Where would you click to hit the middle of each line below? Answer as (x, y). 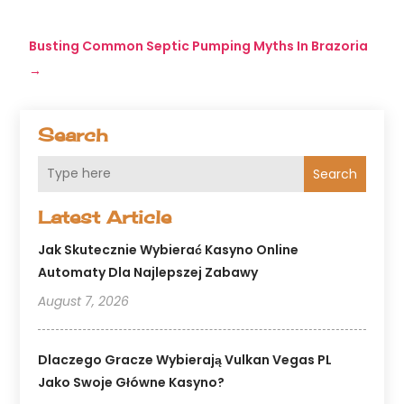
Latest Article (105, 216)
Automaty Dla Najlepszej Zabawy (148, 272)
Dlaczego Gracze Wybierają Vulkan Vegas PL (185, 359)
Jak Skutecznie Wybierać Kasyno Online (169, 249)
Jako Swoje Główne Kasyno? (132, 382)
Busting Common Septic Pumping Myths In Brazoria (199, 46)
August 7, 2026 (84, 301)
